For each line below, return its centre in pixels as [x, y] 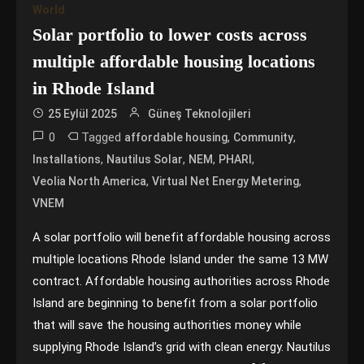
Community [264, 137]
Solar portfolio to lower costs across [170, 35]
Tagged [103, 137]
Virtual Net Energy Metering [226, 181]
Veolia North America [90, 181]
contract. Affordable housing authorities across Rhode [182, 281]
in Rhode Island [94, 88]
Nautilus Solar [145, 159]
